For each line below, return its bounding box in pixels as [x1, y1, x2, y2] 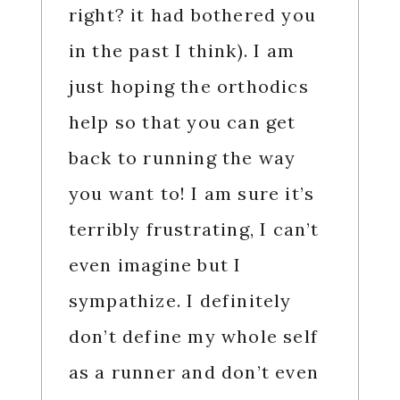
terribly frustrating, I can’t [68, 218, 320, 241]
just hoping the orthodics [68, 75, 309, 98]
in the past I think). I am [68, 39, 295, 62]
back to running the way [68, 146, 296, 170]
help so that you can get [68, 111, 296, 134]
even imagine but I [68, 254, 242, 277]
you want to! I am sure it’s [68, 182, 315, 205]
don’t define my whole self [68, 325, 318, 348]
